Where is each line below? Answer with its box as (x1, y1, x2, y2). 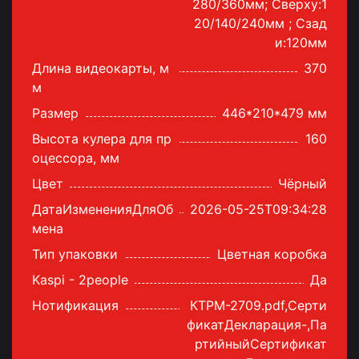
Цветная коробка (217, 246, 327, 262)
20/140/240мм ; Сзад (194, 15, 327, 31)
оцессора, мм (32, 150, 119, 166)
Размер (32, 105, 79, 121)
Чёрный (278, 175, 327, 192)
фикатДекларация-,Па (187, 317, 327, 333)
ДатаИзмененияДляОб (32, 201, 173, 217)
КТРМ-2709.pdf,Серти (190, 297, 327, 313)
